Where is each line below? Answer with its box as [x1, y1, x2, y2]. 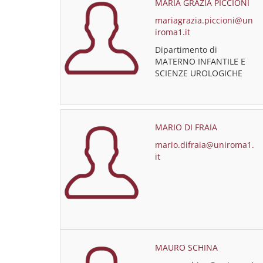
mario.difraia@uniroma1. [154, 139, 254, 150]
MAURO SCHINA [154, 242, 218, 253]
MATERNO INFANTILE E [154, 56, 245, 67]
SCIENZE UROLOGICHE [154, 68, 242, 79]
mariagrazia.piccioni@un [154, 15, 253, 26]
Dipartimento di [154, 44, 217, 55]
